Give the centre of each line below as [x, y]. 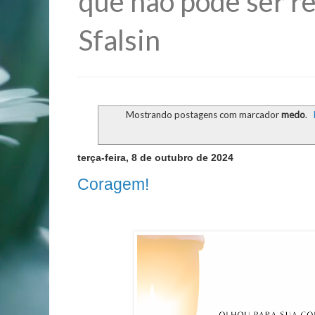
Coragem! [113, 184]
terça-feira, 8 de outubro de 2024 [155, 158]
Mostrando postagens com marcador [204, 115]
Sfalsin [120, 40]
